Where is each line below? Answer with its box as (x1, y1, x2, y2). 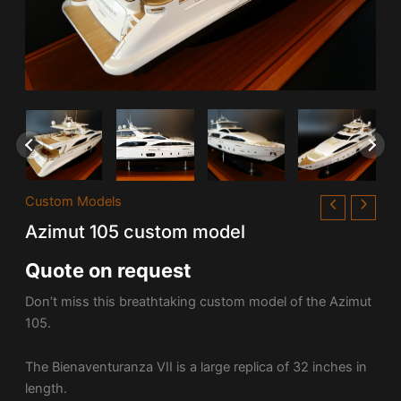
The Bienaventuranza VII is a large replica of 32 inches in (24, 359, 367, 376)
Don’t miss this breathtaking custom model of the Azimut (24, 293, 371, 310)
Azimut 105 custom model (24, 221, 245, 243)
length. (24, 380, 67, 397)
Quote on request (24, 259, 192, 283)
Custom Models (24, 192, 122, 209)
